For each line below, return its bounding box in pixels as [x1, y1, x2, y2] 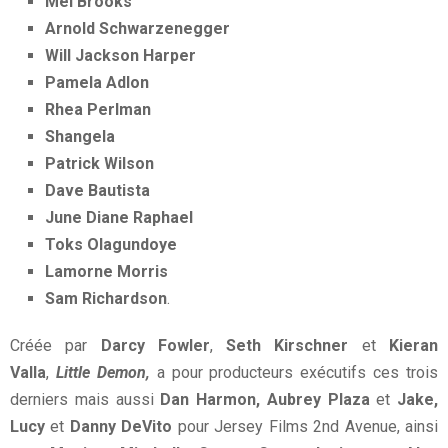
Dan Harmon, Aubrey [160, 389, 328, 409]
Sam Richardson [45, 288, 167, 308]
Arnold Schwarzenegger [45, 18, 230, 38]
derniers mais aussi [10, 389, 161, 409]
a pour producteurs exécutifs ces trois [156, 362, 438, 382]
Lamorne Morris [45, 261, 168, 281]
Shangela [45, 126, 115, 146]
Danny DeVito [69, 416, 173, 436]
